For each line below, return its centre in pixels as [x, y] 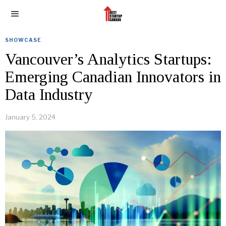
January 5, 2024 [30, 117]
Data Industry [49, 94]
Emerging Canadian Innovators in [113, 77]
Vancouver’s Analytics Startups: [108, 59]
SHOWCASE [23, 40]
